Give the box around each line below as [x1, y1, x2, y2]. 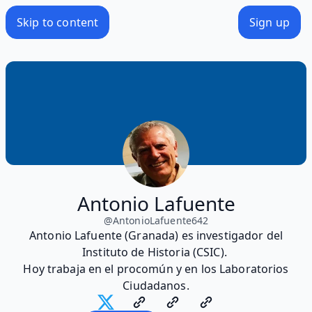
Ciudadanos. [123, 277, 189, 293]
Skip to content [17, 14, 99, 30]
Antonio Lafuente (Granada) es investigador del [29, 227, 283, 243]
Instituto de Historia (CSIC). [82, 244, 230, 260]
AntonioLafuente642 [112, 213, 209, 227]
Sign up [249, 14, 290, 30]
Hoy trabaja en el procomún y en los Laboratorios [23, 260, 289, 276]
